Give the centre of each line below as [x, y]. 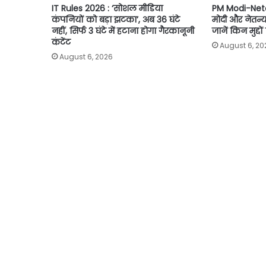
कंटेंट [61, 42]
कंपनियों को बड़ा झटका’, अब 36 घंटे [116, 20]
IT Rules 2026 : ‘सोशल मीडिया [107, 9]
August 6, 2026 [86, 57]
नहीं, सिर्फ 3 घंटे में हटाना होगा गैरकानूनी [123, 31]
